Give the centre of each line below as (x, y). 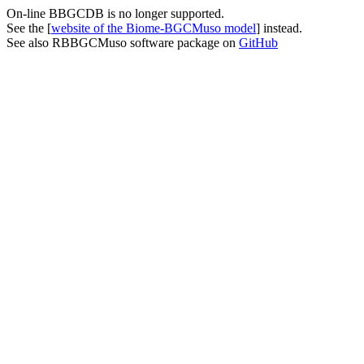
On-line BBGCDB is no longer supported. (115, 13)
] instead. (279, 28)
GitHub (258, 43)
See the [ (29, 28)
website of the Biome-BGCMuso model (154, 28)
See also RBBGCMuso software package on (123, 43)
